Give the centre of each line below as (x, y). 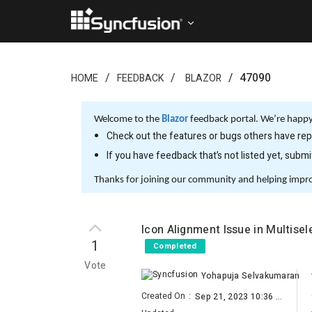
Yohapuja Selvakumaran (251, 276)
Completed (175, 246)
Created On (163, 296)
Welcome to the (128, 119)
